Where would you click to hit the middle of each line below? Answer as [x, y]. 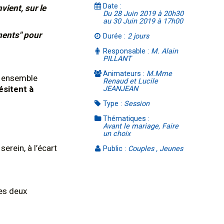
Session [137, 104]
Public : [116, 149]
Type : [114, 104]
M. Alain [165, 51]
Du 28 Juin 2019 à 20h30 [143, 14]
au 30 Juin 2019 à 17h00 [143, 21]
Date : [112, 6]
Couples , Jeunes [156, 149]
